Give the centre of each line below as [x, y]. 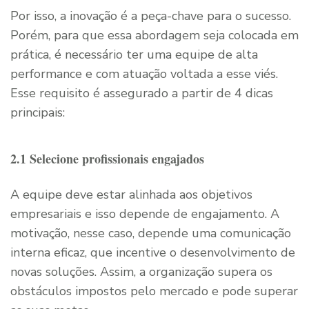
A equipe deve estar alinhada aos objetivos [131, 194]
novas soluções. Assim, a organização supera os [141, 271]
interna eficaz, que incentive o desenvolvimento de [153, 252]
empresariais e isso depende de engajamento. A [145, 213]
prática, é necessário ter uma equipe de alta [134, 54]
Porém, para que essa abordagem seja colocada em [154, 35]
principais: [38, 112]
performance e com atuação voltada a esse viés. [144, 73]
